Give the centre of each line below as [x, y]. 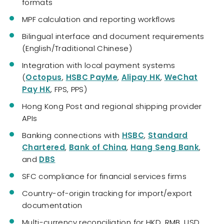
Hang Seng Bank [165, 147]
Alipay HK [141, 77]
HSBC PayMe [92, 77]
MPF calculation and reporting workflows [99, 19]
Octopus [44, 77]
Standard [168, 135]
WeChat [181, 77]
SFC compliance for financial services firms [104, 176]
